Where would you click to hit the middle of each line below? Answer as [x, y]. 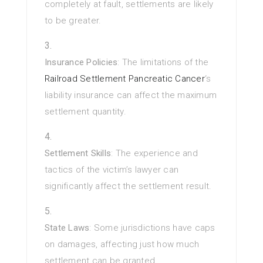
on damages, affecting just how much [122, 245]
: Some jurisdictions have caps [152, 228]
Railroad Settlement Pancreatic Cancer [125, 79]
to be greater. [73, 21]
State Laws [67, 228]
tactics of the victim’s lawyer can [112, 170]
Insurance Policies [81, 63]
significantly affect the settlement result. [128, 186]
